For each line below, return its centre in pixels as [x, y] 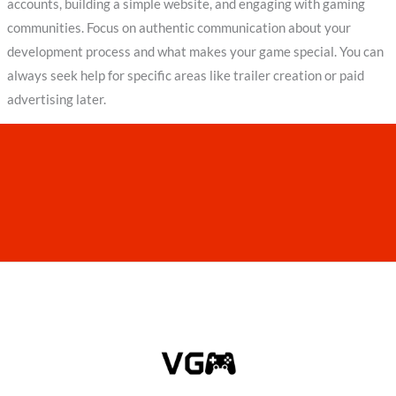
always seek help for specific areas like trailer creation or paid [185, 75]
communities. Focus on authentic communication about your [179, 27]
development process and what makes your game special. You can [195, 51]
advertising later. [56, 99]
